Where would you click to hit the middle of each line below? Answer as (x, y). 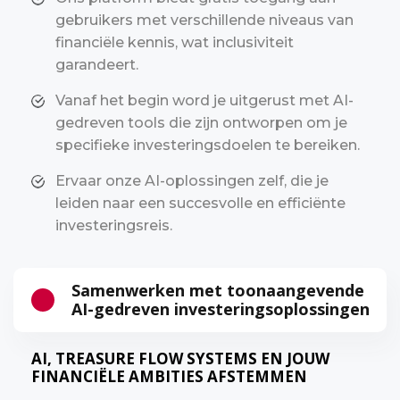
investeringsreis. (114, 225)
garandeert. (97, 64)
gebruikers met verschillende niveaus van (204, 20)
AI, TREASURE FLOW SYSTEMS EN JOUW (180, 358)
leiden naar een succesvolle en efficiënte (200, 203)
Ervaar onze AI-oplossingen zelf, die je (192, 180)
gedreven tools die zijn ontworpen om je (201, 122)
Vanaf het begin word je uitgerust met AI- (204, 100)
